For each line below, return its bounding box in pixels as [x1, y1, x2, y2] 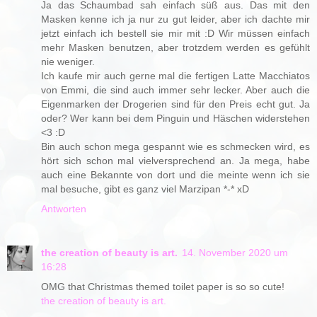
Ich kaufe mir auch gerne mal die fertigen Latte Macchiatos [41, 70, 310, 82]
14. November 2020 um [182, 247, 288, 259]
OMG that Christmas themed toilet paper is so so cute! [41, 281, 284, 293]
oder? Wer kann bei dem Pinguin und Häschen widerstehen [41, 113, 310, 125]
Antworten [41, 203, 86, 215]
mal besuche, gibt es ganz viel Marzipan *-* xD [41, 183, 249, 195]
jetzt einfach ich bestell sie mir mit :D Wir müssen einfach [41, 28, 310, 40]
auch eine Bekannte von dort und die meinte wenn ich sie [41, 169, 310, 181]
